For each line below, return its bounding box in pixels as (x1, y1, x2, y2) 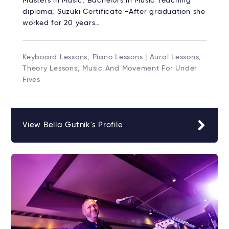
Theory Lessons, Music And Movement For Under (22, 65, 197, 73)
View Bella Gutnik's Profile (22, 121, 123, 129)
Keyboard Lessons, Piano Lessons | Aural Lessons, (22, 54, 201, 61)
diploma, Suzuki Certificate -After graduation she (22, 8, 205, 16)
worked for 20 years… (22, 19, 100, 27)
